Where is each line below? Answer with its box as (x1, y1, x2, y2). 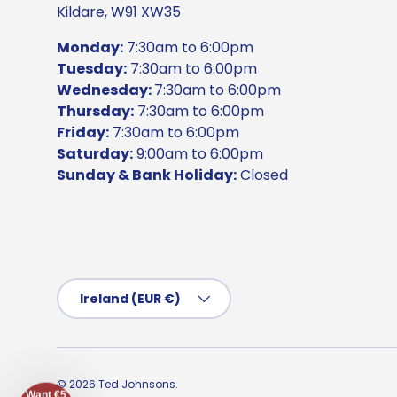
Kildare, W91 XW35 (57, 2, 181, 23)
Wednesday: (57, 80, 154, 101)
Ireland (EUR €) (80, 290, 181, 308)
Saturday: (57, 144, 133, 165)
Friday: (57, 122, 109, 144)
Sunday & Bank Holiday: (57, 165, 237, 186)
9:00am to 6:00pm (133, 144, 263, 165)
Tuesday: (57, 58, 127, 80)
